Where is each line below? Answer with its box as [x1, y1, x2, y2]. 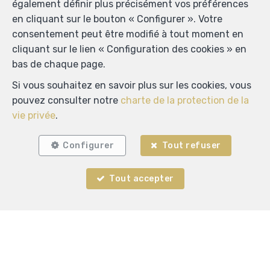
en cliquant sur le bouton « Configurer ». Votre [12, 13, 222, 25]
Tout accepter [109, 174, 174, 184]
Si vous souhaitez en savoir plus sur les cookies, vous [12, 80, 251, 91]
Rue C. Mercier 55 [96, 254, 174, 266]
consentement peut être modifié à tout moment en [12, 28, 243, 40]
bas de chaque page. [12, 58, 105, 70]
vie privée [12, 110, 55, 121]
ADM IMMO [111, 239, 159, 251]
